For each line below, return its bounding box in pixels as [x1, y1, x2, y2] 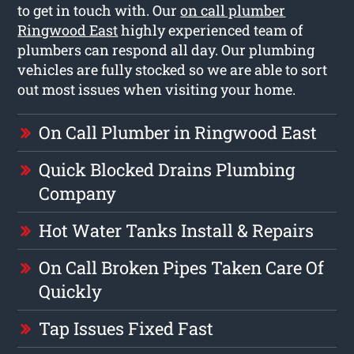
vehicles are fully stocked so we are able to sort [17, 59, 328, 79]
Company [39, 181, 117, 205]
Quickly [39, 279, 103, 303]
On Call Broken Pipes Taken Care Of [39, 255, 325, 279]
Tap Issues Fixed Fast [39, 316, 214, 340]
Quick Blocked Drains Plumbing [39, 157, 296, 181]
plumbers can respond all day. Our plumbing [17, 40, 315, 59]
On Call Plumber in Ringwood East [39, 120, 318, 144]
